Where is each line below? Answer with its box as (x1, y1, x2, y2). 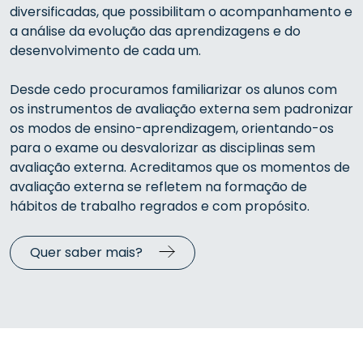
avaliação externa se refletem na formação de (10, 177, 307, 196)
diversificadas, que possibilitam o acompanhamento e (10, 2, 352, 21)
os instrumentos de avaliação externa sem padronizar (10, 100, 353, 118)
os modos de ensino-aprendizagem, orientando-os (10, 119, 334, 138)
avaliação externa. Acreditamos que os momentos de (10, 158, 350, 177)
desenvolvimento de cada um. (10, 41, 201, 60)
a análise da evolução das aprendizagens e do (10, 22, 301, 41)
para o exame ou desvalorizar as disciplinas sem (10, 139, 315, 157)
